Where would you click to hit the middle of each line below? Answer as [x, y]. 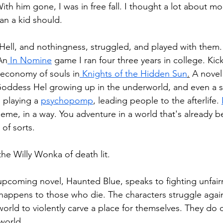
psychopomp [67, 101]
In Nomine [30, 60]
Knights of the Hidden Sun [133, 74]
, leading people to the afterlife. [157, 101]
